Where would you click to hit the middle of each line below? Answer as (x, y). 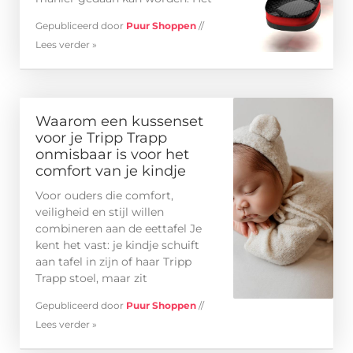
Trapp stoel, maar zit (91, 279)
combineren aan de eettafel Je (119, 229)
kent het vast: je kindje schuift (117, 245)
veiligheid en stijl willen (100, 212)
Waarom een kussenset (119, 122)
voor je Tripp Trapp (101, 138)
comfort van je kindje (111, 171)
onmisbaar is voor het (112, 155)
